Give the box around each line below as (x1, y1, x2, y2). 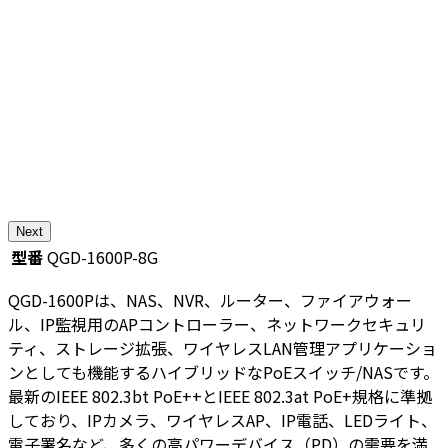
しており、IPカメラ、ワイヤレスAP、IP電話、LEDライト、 (8, 407, 437, 432)
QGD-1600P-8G (47, 244, 158, 269)
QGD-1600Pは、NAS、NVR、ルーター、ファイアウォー (8, 287, 412, 312)
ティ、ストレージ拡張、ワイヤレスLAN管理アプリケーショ (8, 335, 437, 360)
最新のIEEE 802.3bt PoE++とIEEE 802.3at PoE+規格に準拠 (8, 383, 432, 408)
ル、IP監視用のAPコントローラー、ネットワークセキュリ (8, 311, 426, 336)
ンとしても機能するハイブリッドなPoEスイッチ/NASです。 (8, 359, 439, 384)
